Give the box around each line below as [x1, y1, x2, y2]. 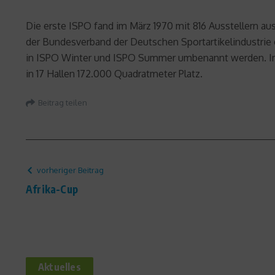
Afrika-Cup [26, 182, 78, 196]
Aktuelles [38, 261, 81, 273]
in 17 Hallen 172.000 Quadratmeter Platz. [26, 68, 203, 80]
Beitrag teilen [38, 97, 87, 107]
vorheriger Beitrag [37, 165, 104, 175]
